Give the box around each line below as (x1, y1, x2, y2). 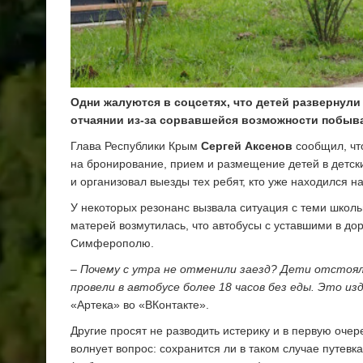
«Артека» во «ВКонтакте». (70, 298, 209, 312)
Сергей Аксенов (201, 139, 293, 153)
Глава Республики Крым (70, 139, 201, 153)
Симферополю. (70, 237, 154, 250)
